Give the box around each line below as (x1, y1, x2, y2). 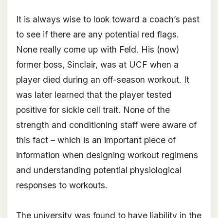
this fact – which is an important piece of (16, 135, 176, 145)
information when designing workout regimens (16, 150, 198, 161)
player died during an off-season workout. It (16, 74, 189, 85)
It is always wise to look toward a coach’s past (16, 14, 200, 25)
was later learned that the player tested (16, 90, 172, 100)
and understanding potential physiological (16, 165, 182, 176)
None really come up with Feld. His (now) (16, 44, 179, 55)
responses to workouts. (16, 180, 110, 191)
